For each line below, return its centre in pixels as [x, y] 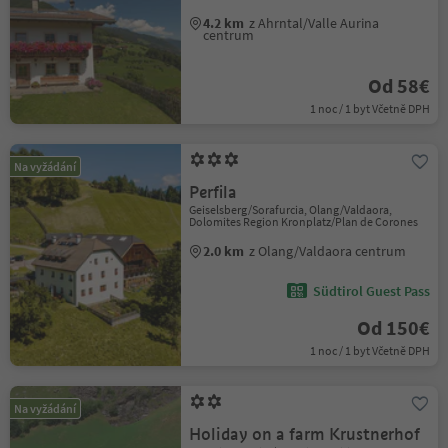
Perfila [213, 192]
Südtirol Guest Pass [371, 291]
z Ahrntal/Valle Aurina [314, 23]
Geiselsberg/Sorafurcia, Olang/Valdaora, [291, 209]
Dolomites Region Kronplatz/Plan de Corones [304, 221]
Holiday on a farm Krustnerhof [305, 434]
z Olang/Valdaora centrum [328, 251]
